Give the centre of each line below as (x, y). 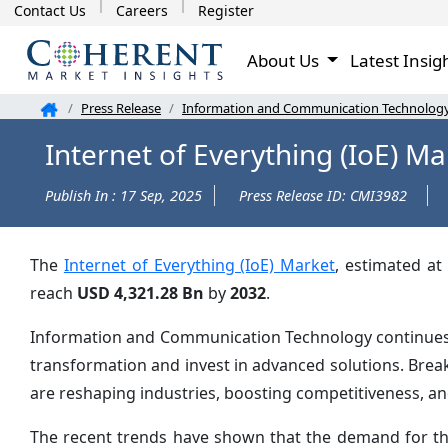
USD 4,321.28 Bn (140, 293)
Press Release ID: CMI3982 (323, 195)
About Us (285, 60)
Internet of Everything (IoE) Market (199, 265)
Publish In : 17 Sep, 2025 (123, 195)
